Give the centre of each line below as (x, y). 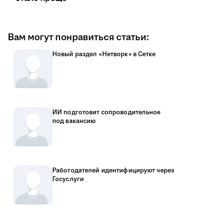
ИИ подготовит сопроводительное (107, 112)
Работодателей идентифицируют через (114, 170)
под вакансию (74, 121)
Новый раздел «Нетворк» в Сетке (104, 54)
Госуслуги (68, 179)
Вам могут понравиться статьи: (78, 37)
